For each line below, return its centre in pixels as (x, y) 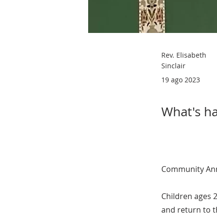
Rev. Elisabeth (184, 55)
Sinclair (173, 66)
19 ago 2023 (181, 80)
